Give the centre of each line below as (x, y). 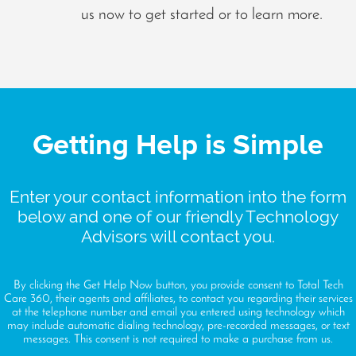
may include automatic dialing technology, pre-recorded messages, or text (178, 327)
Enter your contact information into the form (178, 197)
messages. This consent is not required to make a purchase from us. (178, 340)
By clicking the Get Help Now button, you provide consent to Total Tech (178, 286)
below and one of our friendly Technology (178, 217)
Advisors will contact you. (178, 237)
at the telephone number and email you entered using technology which (178, 313)
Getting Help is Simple (178, 146)
